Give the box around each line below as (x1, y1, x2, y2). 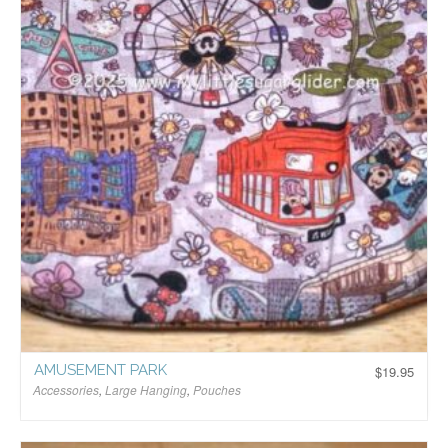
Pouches (193, 380, 241, 398)
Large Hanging (105, 380, 187, 398)
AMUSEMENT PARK (34, 361, 167, 380)
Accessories (33, 380, 99, 398)
